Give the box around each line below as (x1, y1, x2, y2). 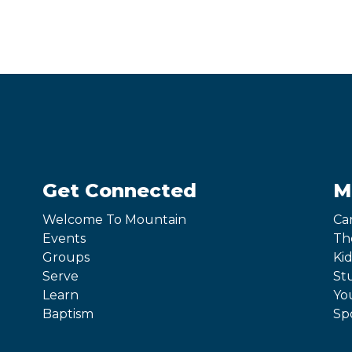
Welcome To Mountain (42, 212, 186, 228)
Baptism (42, 306, 93, 322)
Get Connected (42, 179, 196, 203)
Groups (42, 250, 90, 266)
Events (42, 231, 86, 247)
